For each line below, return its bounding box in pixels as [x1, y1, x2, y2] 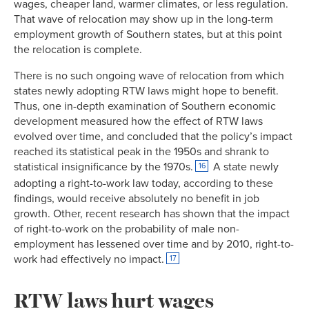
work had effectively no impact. [14, 252, 164, 266]
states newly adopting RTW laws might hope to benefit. [14, 84, 279, 98]
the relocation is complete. [14, 43, 142, 57]
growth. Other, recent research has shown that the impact [14, 207, 290, 221]
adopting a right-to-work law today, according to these [14, 177, 273, 190]
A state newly [210, 160, 279, 174]
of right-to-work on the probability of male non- [14, 222, 239, 236]
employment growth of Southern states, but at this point [14, 28, 282, 41]
